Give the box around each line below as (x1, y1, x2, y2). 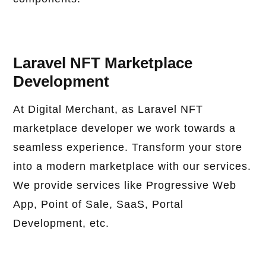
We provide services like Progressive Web (13, 179, 237, 192)
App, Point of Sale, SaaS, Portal (13, 198, 184, 211)
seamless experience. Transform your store (13, 141, 243, 154)
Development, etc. (13, 217, 110, 230)
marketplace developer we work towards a (13, 122, 236, 135)
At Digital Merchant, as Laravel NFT (13, 103, 204, 116)
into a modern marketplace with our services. (13, 160, 252, 173)
